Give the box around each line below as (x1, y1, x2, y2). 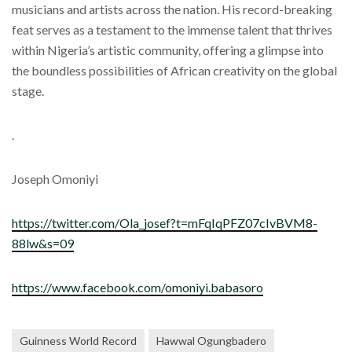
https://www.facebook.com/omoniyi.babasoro (12, 280, 263, 295)
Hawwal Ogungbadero (156, 334, 266, 348)
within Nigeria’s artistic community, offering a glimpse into (12, 42, 324, 58)
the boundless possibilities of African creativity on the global (12, 63, 337, 79)
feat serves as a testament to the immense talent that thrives (12, 22, 332, 38)
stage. (12, 83, 44, 99)
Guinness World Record (20, 334, 137, 348)
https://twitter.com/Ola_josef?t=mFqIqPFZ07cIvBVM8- (12, 215, 317, 231)
